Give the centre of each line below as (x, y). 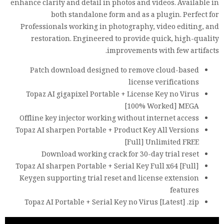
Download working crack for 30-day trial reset (120, 155)
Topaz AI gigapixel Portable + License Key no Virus (112, 95)
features (184, 191)
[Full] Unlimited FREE (162, 143)
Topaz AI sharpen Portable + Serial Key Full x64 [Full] (107, 167)
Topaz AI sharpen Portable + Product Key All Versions (107, 131)
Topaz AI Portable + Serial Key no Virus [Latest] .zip (112, 203)
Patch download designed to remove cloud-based (114, 71)
